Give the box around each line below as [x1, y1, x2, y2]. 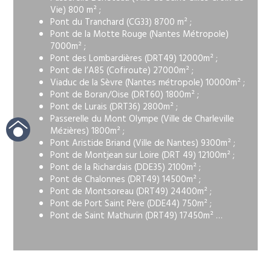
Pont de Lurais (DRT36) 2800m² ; [50, 99, 178, 117]
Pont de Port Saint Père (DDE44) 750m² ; [50, 196, 212, 214]
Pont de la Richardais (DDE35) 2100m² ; [50, 160, 201, 178]
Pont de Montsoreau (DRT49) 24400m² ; [50, 184, 212, 202]
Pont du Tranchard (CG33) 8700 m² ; [50, 15, 192, 33]
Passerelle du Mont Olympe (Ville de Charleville [50, 111, 234, 129]
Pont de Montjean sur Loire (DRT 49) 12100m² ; [50, 148, 235, 166]
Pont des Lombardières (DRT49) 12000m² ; [50, 51, 218, 69]
